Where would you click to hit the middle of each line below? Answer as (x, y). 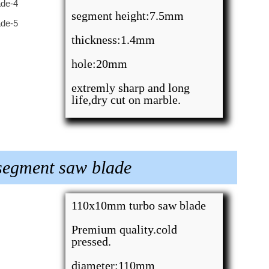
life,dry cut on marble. (126, 100)
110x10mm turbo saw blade (139, 205)
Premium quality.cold (125, 229)
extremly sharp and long (131, 88)
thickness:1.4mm (113, 40)
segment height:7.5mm (128, 16)
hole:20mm (100, 64)
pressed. (92, 241)
